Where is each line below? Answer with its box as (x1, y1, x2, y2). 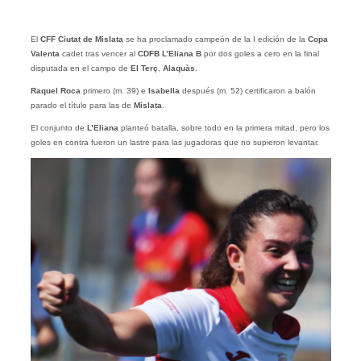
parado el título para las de (30, 101, 134, 110)
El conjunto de (30, 123, 85, 133)
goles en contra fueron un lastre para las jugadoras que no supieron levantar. (30, 138, 319, 147)
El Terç (127, 64, 158, 73)
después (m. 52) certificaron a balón (179, 86, 316, 96)
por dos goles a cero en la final (203, 49, 319, 59)
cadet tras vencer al (59, 49, 138, 59)
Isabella (147, 86, 180, 96)
